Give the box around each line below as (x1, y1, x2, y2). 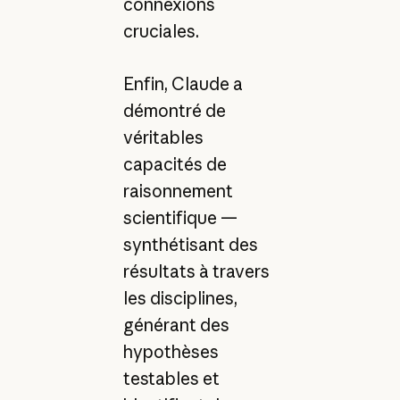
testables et (122, 367, 220, 389)
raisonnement (122, 179, 233, 202)
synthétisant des (122, 233, 258, 255)
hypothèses (122, 340, 219, 362)
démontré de (122, 99, 226, 121)
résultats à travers (122, 260, 270, 282)
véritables (122, 126, 204, 148)
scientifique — (122, 206, 237, 229)
